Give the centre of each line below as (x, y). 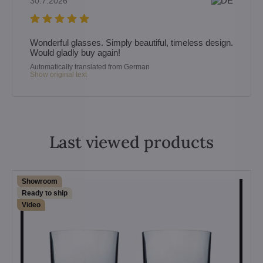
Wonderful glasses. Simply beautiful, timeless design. (131, 43)
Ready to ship (45, 193)
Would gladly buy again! (75, 53)
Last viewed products (131, 142)
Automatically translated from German (90, 67)
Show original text (61, 75)
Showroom (40, 181)
